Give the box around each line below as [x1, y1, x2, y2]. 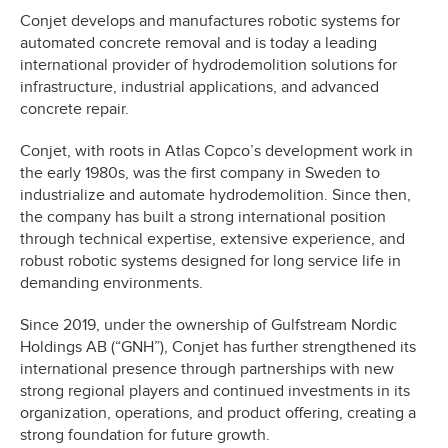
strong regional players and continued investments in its [20, 380, 410, 401]
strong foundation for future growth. [20, 424, 270, 445]
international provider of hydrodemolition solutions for [20, 54, 397, 75]
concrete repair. [20, 98, 129, 119]
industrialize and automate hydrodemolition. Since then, [20, 184, 411, 205]
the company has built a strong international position [20, 206, 386, 227]
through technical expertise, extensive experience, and [20, 228, 405, 249]
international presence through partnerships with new [20, 358, 394, 379]
